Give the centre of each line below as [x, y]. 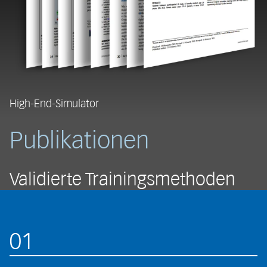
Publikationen [79, 140]
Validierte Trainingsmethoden [122, 179]
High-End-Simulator [54, 103]
